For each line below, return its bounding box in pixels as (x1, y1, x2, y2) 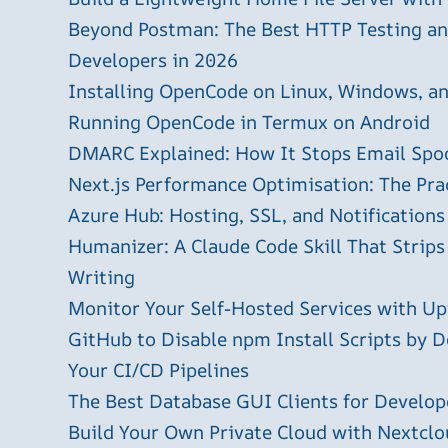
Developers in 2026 (68, 47, 238, 74)
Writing (68, 264, 135, 291)
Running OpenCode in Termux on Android (68, 109, 430, 136)
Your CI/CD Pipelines (68, 357, 249, 384)
